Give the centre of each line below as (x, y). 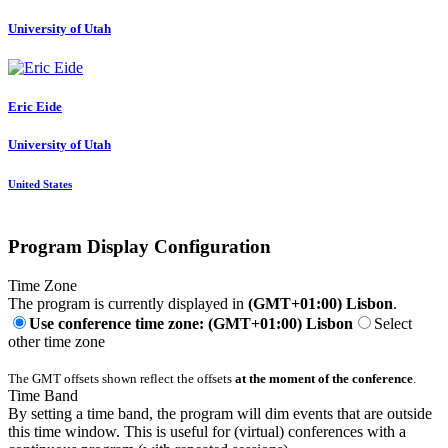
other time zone (56, 342)
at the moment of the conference (324, 379)
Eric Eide (35, 107)
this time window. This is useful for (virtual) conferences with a (207, 432)
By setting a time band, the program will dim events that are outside (220, 414)
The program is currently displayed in (128, 304)
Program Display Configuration (139, 247)
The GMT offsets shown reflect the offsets (121, 379)
